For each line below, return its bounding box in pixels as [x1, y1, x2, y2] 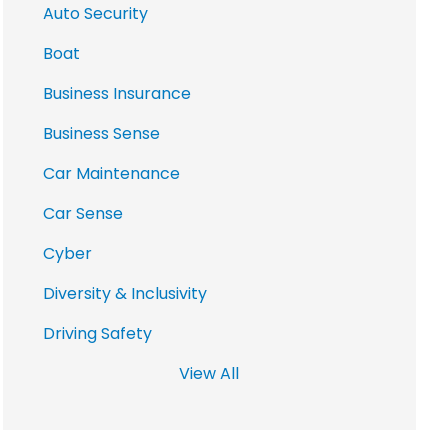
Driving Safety [42, 321, 152, 345]
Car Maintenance [42, 161, 180, 185]
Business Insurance [42, 81, 191, 105]
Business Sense [42, 121, 160, 145]
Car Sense [42, 201, 123, 225]
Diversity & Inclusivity [42, 281, 207, 305]
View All [179, 361, 240, 385]
